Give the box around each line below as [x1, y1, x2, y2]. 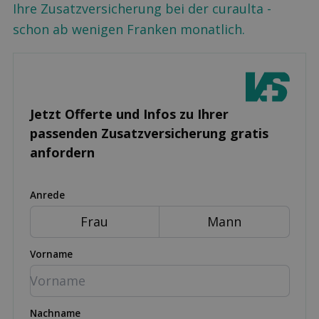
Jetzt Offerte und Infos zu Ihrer [29, 105, 229, 122]
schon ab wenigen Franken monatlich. [13, 20, 245, 38]
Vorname [29, 248, 73, 261]
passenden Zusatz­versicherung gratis [29, 125, 268, 142]
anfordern [29, 144, 95, 161]
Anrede [29, 189, 65, 202]
